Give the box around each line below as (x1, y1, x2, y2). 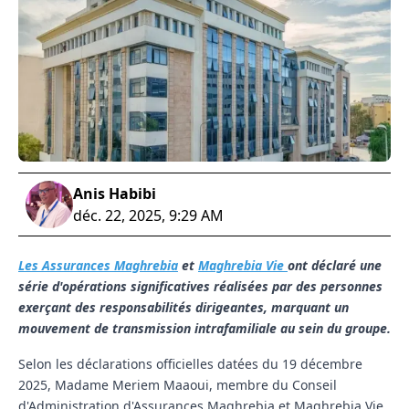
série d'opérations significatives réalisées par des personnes (18, 278, 383, 296)
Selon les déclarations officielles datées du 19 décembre (18, 355, 362, 373)
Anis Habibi (73, 184, 156, 204)
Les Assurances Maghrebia (18, 257, 178, 275)
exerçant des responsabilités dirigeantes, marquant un (18, 299, 349, 317)
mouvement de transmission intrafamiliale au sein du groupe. (18, 320, 391, 338)
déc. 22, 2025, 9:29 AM (73, 205, 224, 226)
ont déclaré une (288, 257, 382, 275)
